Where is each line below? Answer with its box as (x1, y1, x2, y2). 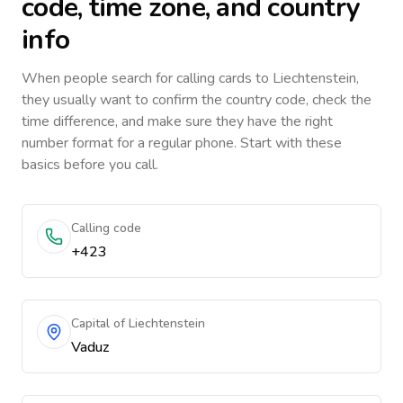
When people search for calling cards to (22, 68, 273, 88)
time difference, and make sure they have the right (22, 112, 333, 131)
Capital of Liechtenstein (71, 315, 205, 332)
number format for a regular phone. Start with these (22, 133, 342, 153)
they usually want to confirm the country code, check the (22, 90, 372, 110)
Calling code (71, 219, 141, 237)
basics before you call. (22, 155, 158, 175)
